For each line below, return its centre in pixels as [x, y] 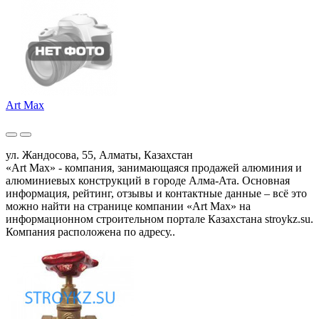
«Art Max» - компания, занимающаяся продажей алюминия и [154, 167]
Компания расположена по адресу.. [90, 231]
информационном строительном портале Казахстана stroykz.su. [159, 219]
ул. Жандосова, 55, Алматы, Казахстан [99, 155]
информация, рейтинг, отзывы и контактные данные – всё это [156, 193]
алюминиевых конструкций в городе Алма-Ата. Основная [148, 180]
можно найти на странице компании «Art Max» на [128, 206]
